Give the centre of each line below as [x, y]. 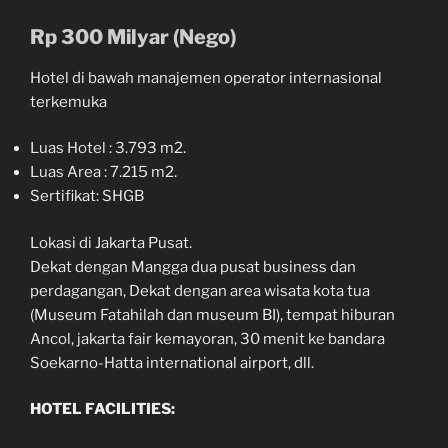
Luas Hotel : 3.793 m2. [108, 148]
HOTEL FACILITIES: [102, 409]
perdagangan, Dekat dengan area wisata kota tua [200, 290]
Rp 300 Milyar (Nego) [133, 36]
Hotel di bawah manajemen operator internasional [206, 77]
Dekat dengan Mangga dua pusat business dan [193, 266]
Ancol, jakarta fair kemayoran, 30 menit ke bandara [207, 338]
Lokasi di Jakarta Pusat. [111, 242]
